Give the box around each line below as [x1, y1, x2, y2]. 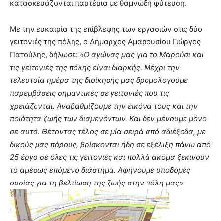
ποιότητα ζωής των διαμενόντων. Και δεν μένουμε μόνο [10, 114, 207, 124]
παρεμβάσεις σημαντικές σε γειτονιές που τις [10, 88, 169, 98]
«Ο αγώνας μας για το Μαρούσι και [80, 50, 204, 60]
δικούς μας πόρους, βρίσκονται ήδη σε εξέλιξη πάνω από [10, 140, 211, 149]
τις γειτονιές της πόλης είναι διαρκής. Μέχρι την [10, 63, 180, 73]
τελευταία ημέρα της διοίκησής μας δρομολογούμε [10, 75, 188, 85]
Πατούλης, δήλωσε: [10, 50, 80, 60]
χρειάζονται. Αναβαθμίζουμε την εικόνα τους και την [10, 101, 198, 111]
